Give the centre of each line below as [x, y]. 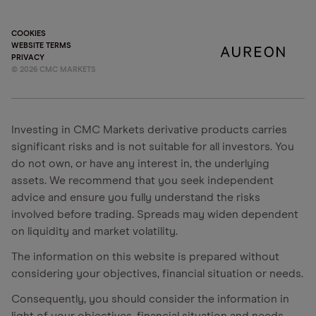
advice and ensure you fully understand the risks [136, 197]
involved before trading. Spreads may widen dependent [155, 214]
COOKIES [29, 34]
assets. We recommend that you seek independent [142, 181]
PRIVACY [28, 57]
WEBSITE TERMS [41, 45]
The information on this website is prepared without [145, 257]
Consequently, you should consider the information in [150, 299]
